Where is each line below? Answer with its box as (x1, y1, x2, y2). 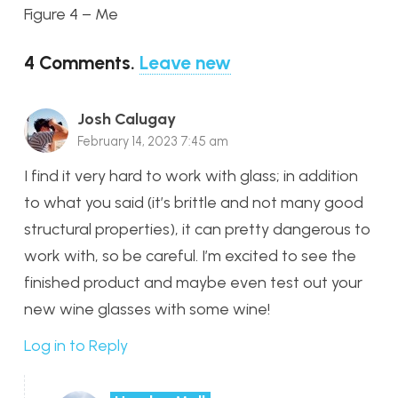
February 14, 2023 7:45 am (77, 133, 228, 150)
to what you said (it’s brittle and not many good (24, 193, 363, 213)
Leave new (139, 52, 231, 75)
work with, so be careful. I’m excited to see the (24, 246, 356, 267)
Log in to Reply (24, 335, 128, 355)
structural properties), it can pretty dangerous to (24, 219, 370, 240)
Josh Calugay (77, 109, 176, 130)
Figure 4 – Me (24, 4, 118, 25)
